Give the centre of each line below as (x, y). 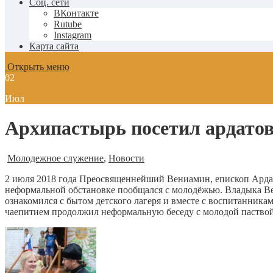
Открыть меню (37, 67)
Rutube (68, 24)
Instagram (73, 35)
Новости (126, 158)
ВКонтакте (76, 13)
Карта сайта (54, 46)
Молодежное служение (55, 158)
